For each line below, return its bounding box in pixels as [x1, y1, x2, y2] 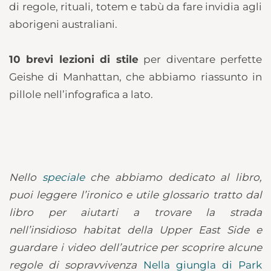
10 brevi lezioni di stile [9, 53, 139, 65]
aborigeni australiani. [9, 18, 117, 30]
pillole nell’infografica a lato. [9, 88, 153, 100]
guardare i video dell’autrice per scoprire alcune [9, 241, 262, 253]
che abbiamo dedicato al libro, [90, 171, 263, 183]
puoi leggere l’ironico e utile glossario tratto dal [9, 188, 262, 201]
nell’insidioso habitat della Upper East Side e [9, 223, 262, 236]
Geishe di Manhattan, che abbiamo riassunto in [9, 70, 262, 83]
